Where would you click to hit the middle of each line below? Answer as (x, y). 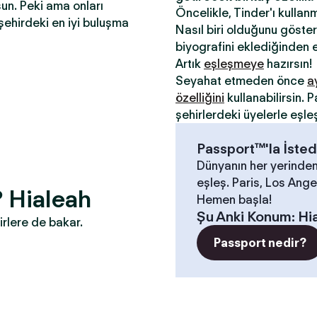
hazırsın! (288, 64)
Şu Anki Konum (244, 217)
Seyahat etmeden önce (241, 81)
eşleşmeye (234, 64)
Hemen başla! (234, 200)
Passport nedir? (260, 243)
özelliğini (200, 98)
